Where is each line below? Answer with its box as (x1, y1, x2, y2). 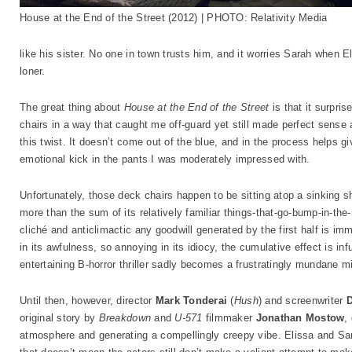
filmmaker (202, 312, 256, 324)
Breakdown (98, 312, 152, 324)
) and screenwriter (258, 295, 346, 306)
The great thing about (20, 101, 124, 113)
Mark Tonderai (155, 295, 228, 306)
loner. (20, 65, 46, 77)
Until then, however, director (20, 295, 156, 306)
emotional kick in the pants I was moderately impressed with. (20, 153, 310, 165)
